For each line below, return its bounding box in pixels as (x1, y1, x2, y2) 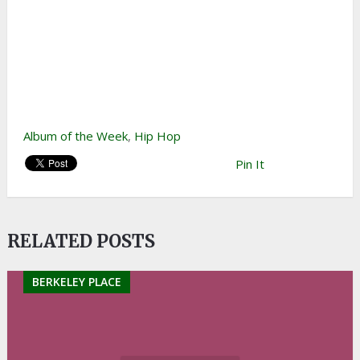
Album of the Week (22, 128, 128, 145)
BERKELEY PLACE (31, 274, 121, 290)
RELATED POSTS (6, 230, 155, 253)
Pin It (235, 156, 264, 173)
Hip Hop (133, 128, 181, 145)
